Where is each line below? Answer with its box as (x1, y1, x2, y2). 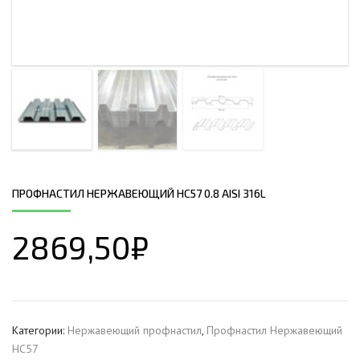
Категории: (12, 322, 67, 337)
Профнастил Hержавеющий (207, 322, 342, 337)
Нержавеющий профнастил (67, 322, 202, 337)
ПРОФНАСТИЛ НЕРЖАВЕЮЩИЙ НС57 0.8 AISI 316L (12, 186, 266, 200)
